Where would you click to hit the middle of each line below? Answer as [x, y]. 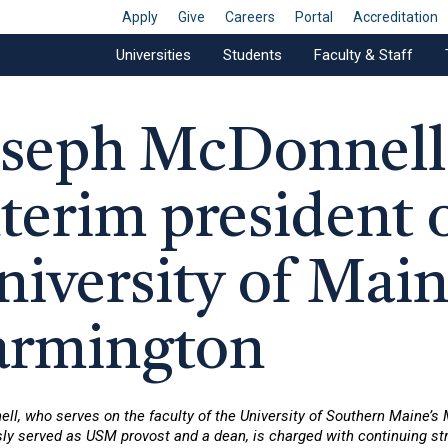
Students [252, 55]
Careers [250, 17]
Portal [314, 17]
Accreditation [396, 17]
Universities [153, 55]
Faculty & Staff [363, 55]
